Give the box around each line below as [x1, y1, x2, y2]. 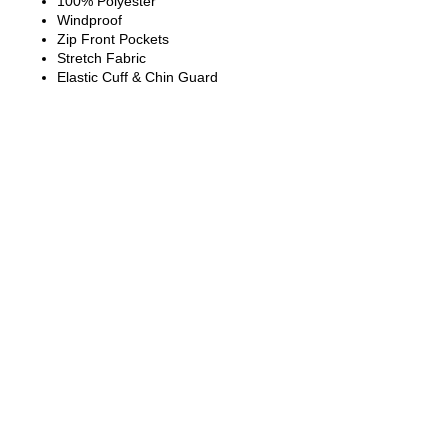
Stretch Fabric [57, 50, 146, 67]
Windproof [57, 12, 122, 29]
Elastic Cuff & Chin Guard [57, 69, 218, 86]
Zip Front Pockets [57, 31, 169, 48]
